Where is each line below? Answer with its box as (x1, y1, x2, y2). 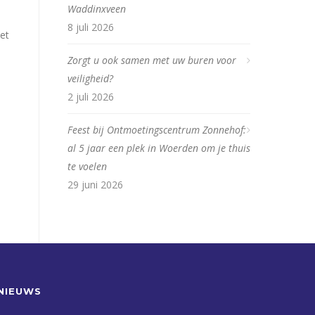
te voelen (67, 160, 107, 173)
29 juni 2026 (67, 178, 123, 191)
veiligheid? (67, 72, 113, 85)
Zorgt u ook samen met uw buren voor (67, 53, 236, 67)
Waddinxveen (67, 2, 126, 15)
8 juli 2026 (67, 20, 114, 34)
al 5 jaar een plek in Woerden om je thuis (67, 141, 250, 155)
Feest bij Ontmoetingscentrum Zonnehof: (67, 123, 246, 136)
